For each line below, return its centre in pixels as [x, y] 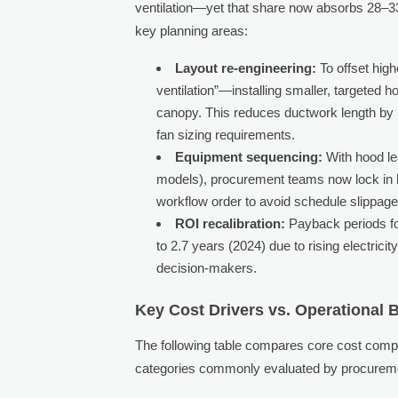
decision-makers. [207, 267]
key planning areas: [192, 30]
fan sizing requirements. [226, 134]
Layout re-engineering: [246, 68]
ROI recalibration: [231, 223]
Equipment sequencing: [249, 156]
